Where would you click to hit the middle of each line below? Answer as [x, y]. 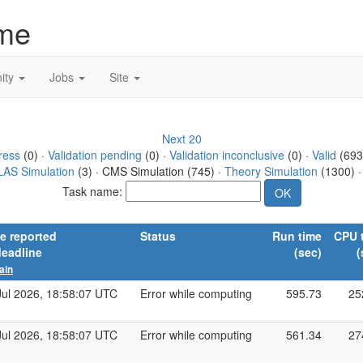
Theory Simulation [271, 171]
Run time [297, 236]
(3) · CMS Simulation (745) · [149, 171]
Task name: [94, 191]
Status [158, 236]
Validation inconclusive [226, 155]
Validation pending [94, 155]
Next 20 [181, 139]
